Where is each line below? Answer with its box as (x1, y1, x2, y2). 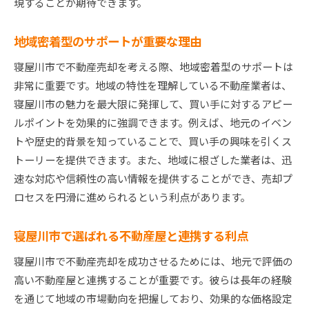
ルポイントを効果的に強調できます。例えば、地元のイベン (14, 115, 292, 130)
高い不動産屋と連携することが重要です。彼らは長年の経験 (14, 272, 292, 288)
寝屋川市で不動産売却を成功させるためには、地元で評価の (14, 254, 293, 269)
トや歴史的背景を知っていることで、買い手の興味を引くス (14, 134, 292, 149)
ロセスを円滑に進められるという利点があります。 (14, 190, 250, 205)
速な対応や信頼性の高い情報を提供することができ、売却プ (14, 171, 292, 186)
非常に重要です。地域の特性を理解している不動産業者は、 (14, 78, 292, 93)
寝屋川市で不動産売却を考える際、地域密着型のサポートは (14, 59, 293, 74)
